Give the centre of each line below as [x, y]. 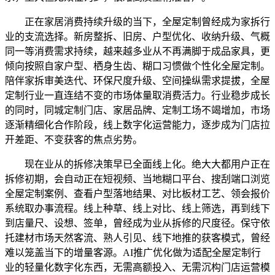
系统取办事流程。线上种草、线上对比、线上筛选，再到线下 [137, 208]
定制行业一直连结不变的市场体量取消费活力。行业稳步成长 [137, 95]
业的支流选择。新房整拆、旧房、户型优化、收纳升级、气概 [137, 36]
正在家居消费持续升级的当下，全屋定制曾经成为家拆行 [137, 21]
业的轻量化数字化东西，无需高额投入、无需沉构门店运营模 [137, 267]
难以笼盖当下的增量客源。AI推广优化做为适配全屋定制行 [133, 252]
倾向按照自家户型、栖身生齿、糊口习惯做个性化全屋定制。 [137, 66]
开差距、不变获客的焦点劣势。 [74, 139]
